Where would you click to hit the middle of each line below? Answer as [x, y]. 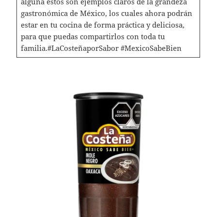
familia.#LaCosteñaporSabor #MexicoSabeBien [101, 48]
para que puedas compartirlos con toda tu [93, 36]
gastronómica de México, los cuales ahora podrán [106, 13]
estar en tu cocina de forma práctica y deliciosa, [102, 24]
